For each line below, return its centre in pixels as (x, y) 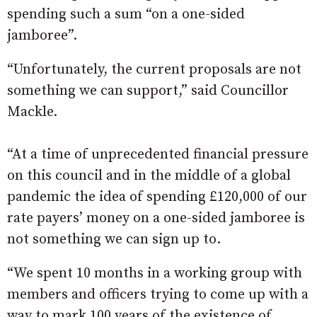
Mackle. (32, 112)
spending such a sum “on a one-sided (126, 14)
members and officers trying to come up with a (158, 294)
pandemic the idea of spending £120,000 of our (157, 197)
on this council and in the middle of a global (149, 175)
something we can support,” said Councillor (148, 91)
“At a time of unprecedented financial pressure (158, 154)
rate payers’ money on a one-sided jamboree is (156, 218)
